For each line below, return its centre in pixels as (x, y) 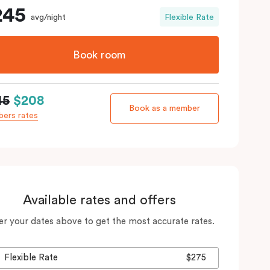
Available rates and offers (99, 200)
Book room (99, 55)
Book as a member (165, 109)
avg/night (48, 18)
